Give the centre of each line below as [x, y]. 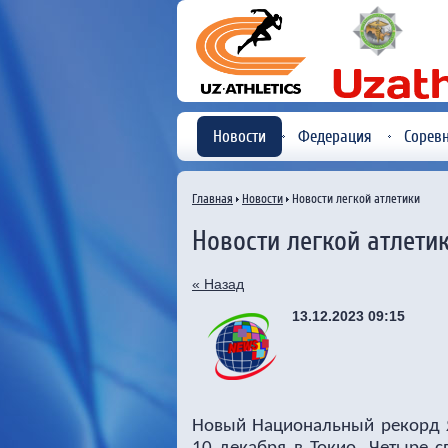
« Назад [218, 283]
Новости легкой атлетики [354, 198]
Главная [212, 198]
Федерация [335, 136]
